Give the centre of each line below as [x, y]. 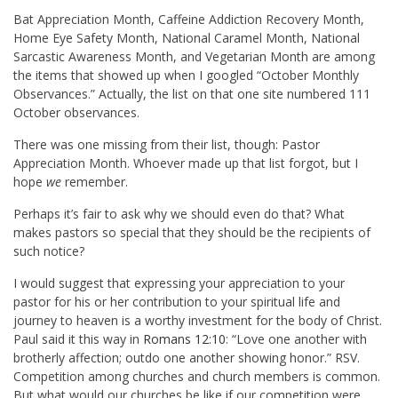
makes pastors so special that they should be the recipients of [192, 233]
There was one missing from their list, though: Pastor [167, 145]
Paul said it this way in [78, 339]
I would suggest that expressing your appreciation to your [179, 283]
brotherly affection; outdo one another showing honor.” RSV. [187, 358]
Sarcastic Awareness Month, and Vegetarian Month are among [194, 57]
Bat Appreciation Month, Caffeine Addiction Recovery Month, [189, 20]
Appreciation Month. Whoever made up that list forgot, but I [186, 163]
